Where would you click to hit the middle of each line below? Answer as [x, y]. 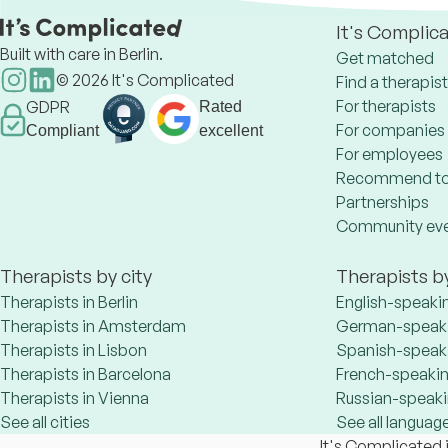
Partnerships [382, 202]
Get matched [385, 58]
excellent [231, 130]
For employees [389, 154]
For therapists [386, 106]
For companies [390, 130]
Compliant [62, 130]
